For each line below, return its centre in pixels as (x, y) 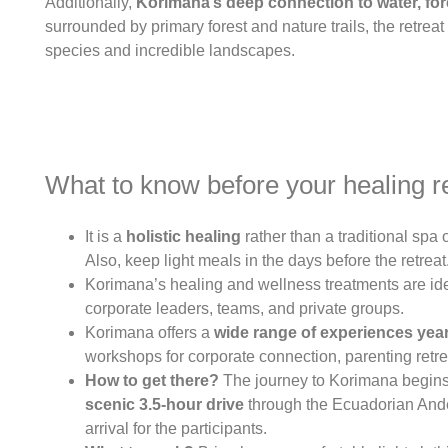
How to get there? (152, 381)
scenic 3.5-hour (143, 405)
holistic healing (183, 237)
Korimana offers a (147, 333)
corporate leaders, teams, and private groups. (244, 309)
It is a (105, 237)
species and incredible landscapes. (170, 50)
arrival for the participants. (176, 429)
